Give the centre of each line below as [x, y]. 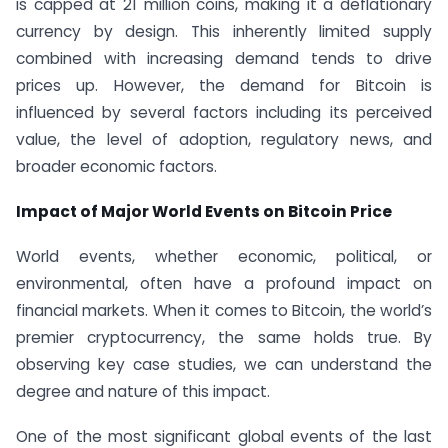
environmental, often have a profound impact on [224, 283]
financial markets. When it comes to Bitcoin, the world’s [224, 310]
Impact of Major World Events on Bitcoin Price [204, 211]
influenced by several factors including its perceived [224, 113]
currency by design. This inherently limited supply [224, 32]
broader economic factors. [116, 167]
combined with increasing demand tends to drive [224, 59]
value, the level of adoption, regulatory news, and [224, 140]
